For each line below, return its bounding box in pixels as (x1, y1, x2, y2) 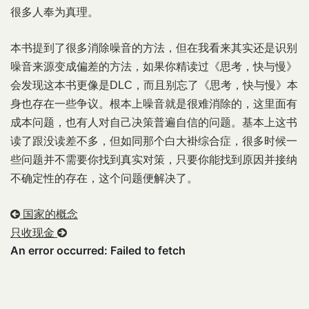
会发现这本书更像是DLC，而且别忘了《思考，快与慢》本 (10, 79, 298, 91)
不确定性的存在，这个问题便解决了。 (10, 172, 198, 184)
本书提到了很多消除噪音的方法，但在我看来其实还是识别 (10, 42, 297, 54)
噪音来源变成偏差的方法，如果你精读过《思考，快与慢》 (10, 61, 297, 72)
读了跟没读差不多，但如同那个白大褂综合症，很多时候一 (10, 135, 297, 147)
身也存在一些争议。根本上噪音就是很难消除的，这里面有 (10, 98, 297, 110)
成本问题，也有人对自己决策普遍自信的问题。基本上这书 (10, 117, 297, 128)
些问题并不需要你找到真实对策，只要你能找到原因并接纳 (10, 154, 297, 166)
